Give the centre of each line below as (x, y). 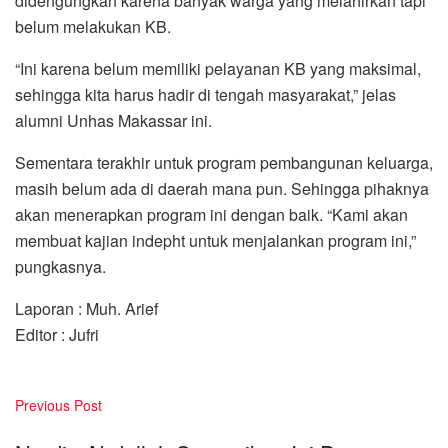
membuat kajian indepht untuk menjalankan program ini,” (215, 241)
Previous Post (58, 405)
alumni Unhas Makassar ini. (113, 121)
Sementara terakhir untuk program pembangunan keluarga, (224, 163)
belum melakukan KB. (93, 27)
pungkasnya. (60, 267)
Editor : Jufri (57, 335)
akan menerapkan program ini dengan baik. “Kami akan (211, 215)
